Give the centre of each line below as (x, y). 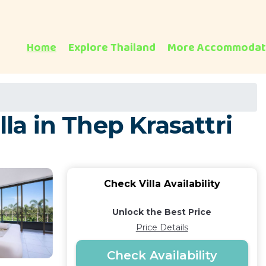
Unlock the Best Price (162, 212)
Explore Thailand (112, 48)
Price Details (162, 227)
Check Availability (162, 255)
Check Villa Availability (162, 184)
